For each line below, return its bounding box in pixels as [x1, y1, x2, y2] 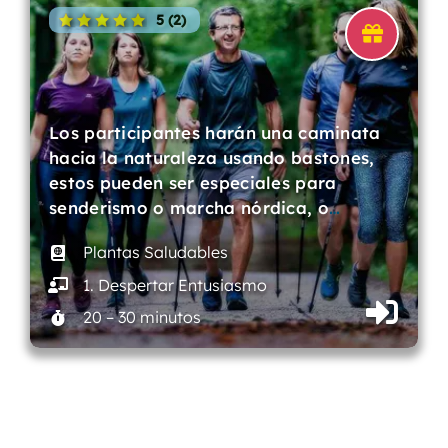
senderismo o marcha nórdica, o [49, 196, 329, 218]
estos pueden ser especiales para [49, 171, 337, 193]
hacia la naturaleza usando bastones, [49, 146, 375, 168]
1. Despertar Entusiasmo [82, 274, 267, 295]
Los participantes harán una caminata [49, 121, 381, 143]
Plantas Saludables [82, 242, 228, 263]
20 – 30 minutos [82, 307, 201, 328]
